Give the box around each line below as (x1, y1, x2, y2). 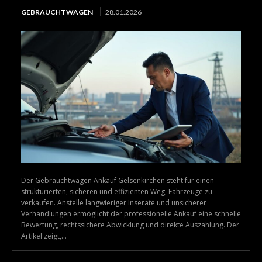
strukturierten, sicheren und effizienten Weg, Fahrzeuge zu (21, 186, 212, 196)
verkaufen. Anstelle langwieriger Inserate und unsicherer (21, 197, 206, 208)
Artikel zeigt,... (21, 230, 67, 241)
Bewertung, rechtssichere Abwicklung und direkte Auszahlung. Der (21, 219, 239, 230)
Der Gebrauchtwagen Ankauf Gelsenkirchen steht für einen (21, 175, 214, 185)
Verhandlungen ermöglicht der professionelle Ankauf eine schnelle (21, 208, 241, 219)
